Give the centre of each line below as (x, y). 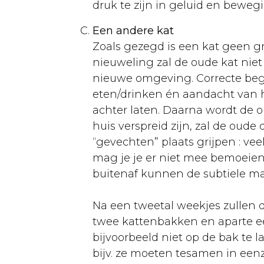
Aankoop (83, 28)
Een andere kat (133, 30)
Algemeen (87, 146)
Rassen (78, 217)
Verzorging (88, 170)
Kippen (55, 123)
